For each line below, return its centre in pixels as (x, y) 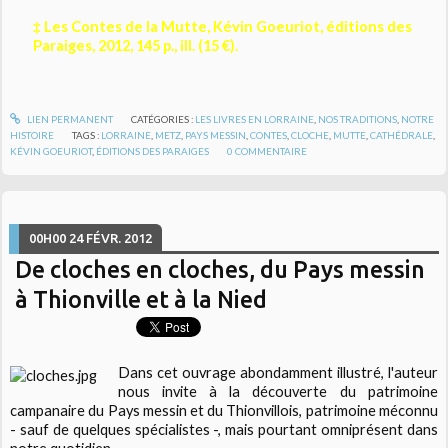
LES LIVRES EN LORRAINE (254, 118)
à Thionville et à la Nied (141, 298)
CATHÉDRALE (402, 134)
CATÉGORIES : (162, 118)
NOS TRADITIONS (357, 118)
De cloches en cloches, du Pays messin (220, 268)
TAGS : (87, 134)
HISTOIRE (32, 134)
